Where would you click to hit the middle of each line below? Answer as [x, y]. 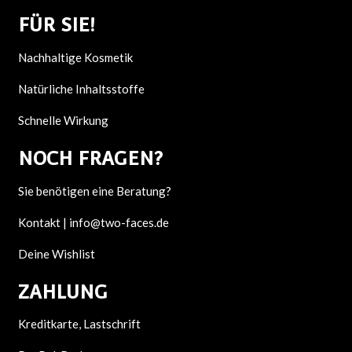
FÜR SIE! [56, 25]
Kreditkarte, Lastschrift [79, 324]
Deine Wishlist [56, 253]
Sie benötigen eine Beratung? [94, 191]
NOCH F [53, 159]
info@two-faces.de [119, 222]
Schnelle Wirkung [63, 120]
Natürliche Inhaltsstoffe [81, 88]
